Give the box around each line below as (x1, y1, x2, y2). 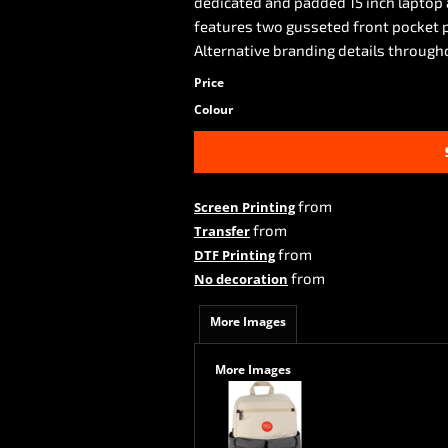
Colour (194, 101, 233, 118)
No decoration (194, 270, 288, 288)
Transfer (194, 222, 250, 240)
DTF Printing (194, 246, 275, 264)
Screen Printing (194, 198, 295, 216)
